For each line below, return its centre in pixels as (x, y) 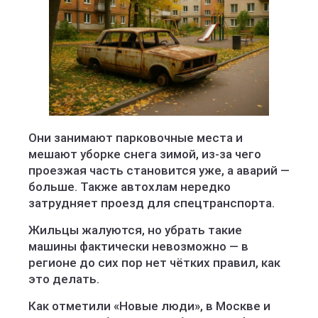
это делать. (64, 279)
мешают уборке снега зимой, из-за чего (145, 154)
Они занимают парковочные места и (136, 138)
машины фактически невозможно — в (138, 246)
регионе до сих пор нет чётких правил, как (154, 263)
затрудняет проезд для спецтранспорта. (152, 203)
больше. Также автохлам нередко (130, 187)
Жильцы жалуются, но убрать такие (135, 230)
